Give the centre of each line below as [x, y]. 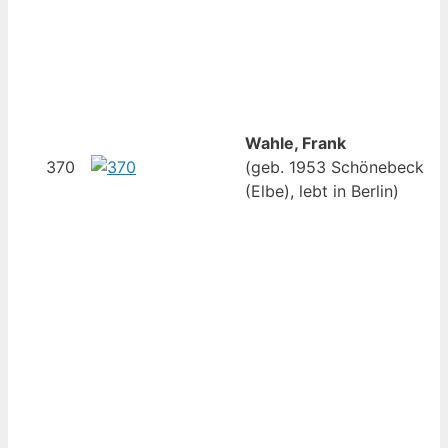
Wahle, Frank [295, 143]
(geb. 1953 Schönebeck [334, 167]
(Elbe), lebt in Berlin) [322, 191]
